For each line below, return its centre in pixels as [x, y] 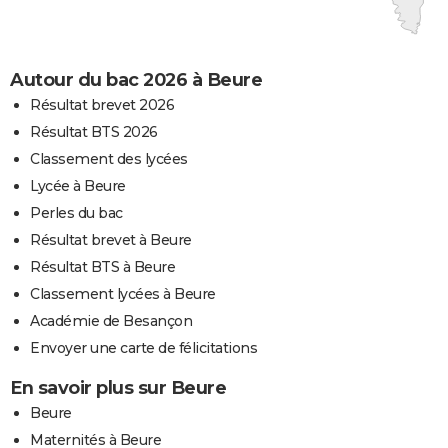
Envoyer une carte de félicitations [143, 347]
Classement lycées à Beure [123, 293]
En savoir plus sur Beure [118, 387]
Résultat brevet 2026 [102, 104]
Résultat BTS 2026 [94, 131]
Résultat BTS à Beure [102, 266]
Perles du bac [76, 212]
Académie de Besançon [111, 320]
